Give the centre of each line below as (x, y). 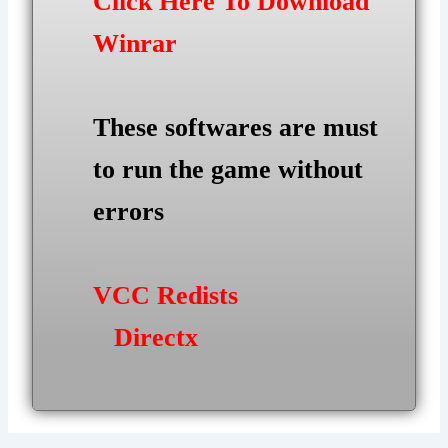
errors (129, 212)
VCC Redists (166, 295)
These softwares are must (236, 128)
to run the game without (228, 170)
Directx (156, 337)
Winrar (135, 44)
